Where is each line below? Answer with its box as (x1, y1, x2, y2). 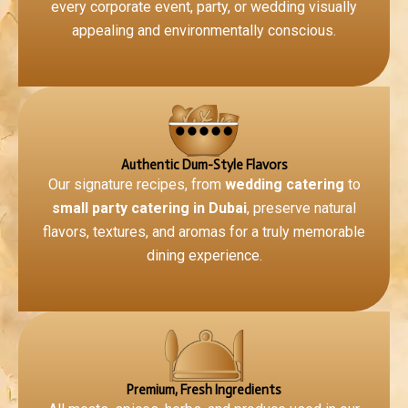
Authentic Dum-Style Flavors (120, 157, 288, 174)
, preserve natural (247, 199, 356, 218)
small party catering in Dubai (52, 199, 247, 218)
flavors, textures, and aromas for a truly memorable (43, 223, 365, 241)
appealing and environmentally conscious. (72, 22, 336, 40)
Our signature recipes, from (47, 176, 225, 194)
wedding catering (224, 176, 344, 194)
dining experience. (146, 247, 262, 265)
